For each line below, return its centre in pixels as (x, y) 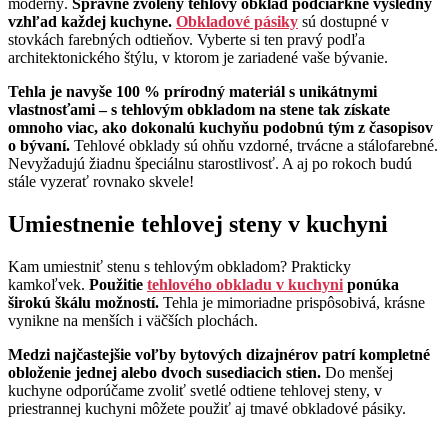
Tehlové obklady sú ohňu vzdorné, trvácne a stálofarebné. (254, 146)
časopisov (401, 128)
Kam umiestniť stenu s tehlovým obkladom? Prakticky (179, 267)
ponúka (371, 285)
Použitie (116, 285)
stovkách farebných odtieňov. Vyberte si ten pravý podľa (186, 40)
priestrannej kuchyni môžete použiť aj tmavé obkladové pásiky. (207, 409)
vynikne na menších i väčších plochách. (133, 321)
